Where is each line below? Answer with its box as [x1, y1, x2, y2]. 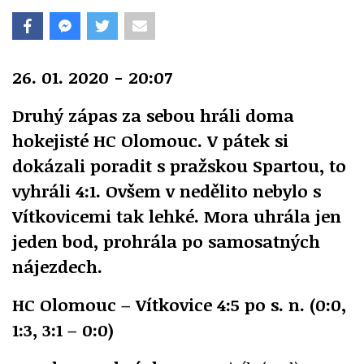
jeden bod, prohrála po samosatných [12, 229, 320, 253]
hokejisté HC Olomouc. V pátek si [12, 128, 288, 153]
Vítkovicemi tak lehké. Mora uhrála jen [12, 204, 341, 228]
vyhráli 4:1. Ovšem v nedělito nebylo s [12, 179, 321, 203]
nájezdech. [12, 254, 102, 279]
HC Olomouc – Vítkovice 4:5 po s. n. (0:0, [12, 292, 346, 317]
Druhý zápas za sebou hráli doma [12, 103, 294, 128]
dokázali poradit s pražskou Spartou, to [12, 154, 346, 178]
